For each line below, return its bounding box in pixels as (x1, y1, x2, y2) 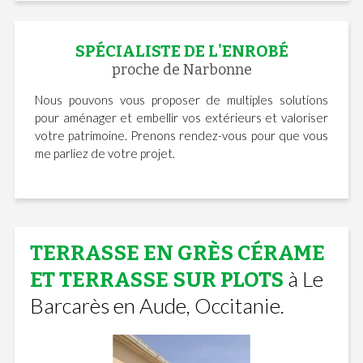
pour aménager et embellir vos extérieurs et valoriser (34, 109, 329, 125)
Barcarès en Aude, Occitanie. (29, 292, 284, 318)
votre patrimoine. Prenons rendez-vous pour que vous (34, 127, 329, 143)
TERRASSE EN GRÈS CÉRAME (29, 240, 325, 266)
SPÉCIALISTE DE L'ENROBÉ (75, 41, 288, 61)
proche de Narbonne (111, 60, 252, 79)
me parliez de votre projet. (34, 145, 175, 160)
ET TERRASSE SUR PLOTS (29, 267, 284, 293)
